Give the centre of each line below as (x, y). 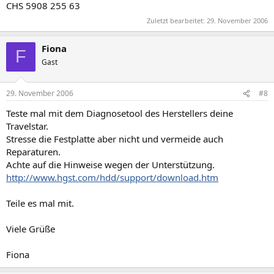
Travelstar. (27, 126)
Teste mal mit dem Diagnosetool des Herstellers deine (120, 113)
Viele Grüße (31, 229)
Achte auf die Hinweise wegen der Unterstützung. (110, 165)
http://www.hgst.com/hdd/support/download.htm (112, 177)
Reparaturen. (33, 152)
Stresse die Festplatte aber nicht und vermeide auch (115, 139)
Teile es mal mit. (40, 203)
